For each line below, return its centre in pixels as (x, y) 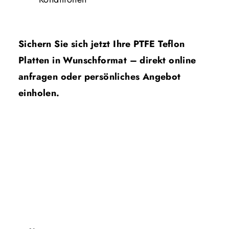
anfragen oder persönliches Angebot (100, 76)
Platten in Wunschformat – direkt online (107, 60)
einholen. (39, 93)
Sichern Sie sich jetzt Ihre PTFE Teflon (102, 44)
